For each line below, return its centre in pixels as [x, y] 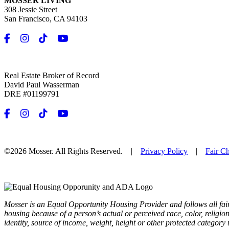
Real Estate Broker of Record [52, 76]
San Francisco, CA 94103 [46, 19]
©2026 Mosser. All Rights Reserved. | [72, 151]
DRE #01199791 [32, 94]
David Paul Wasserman [42, 85]
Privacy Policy [164, 151]
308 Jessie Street [31, 10]
